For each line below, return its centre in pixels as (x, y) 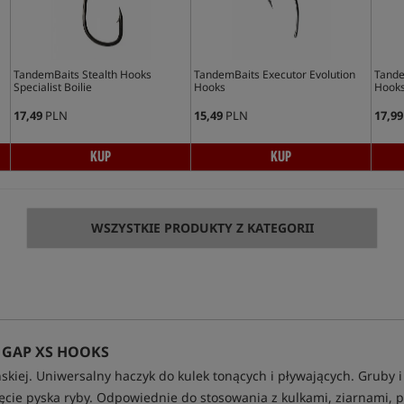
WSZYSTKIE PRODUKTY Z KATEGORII (202, 228)
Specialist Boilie (52, 87)
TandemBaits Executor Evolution (274, 74)
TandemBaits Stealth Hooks (82, 74)
